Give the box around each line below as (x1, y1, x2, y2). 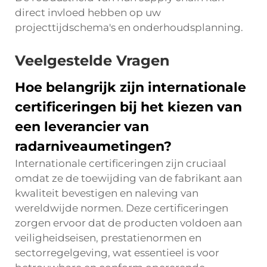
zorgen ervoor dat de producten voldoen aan (15, 217, 242, 229)
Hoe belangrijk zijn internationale (15, 79, 246, 95)
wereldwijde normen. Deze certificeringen (15, 202, 228, 214)
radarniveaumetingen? (15, 138, 172, 154)
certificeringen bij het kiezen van (15, 99, 242, 115)
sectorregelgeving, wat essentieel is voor (15, 247, 219, 259)
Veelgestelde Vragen (15, 52, 170, 69)
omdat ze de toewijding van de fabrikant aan (15, 172, 242, 184)
